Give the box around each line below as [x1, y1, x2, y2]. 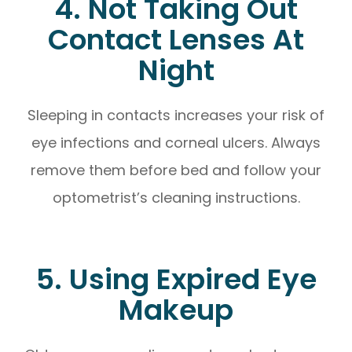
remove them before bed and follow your [31, 159, 321, 180]
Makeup [119, 289, 233, 330]
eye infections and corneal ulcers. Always [31, 132, 321, 152]
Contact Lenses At [48, 19, 304, 60]
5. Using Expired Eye [35, 258, 317, 299]
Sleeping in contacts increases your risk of [27, 104, 324, 125]
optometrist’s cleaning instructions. [52, 187, 300, 207]
